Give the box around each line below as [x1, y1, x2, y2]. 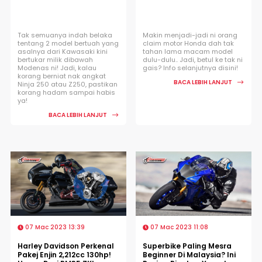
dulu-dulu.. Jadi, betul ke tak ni [143, 54, 243, 64]
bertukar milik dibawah [18, 54, 93, 64]
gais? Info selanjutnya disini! [143, 63, 238, 73]
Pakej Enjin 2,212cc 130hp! [18, 249, 111, 260]
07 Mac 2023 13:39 [23, 222, 85, 232]
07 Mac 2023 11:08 [149, 222, 208, 232]
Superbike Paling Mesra [143, 240, 232, 251]
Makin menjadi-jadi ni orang [143, 30, 237, 40]
